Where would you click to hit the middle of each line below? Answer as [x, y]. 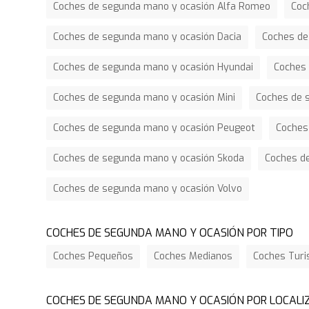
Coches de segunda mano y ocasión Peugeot [154, 128]
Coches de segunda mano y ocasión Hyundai [153, 68]
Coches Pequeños [93, 257]
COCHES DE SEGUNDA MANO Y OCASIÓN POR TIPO [170, 233]
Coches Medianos [193, 257]
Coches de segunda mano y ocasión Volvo [148, 189]
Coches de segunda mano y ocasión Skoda [149, 159]
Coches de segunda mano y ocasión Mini [144, 98]
